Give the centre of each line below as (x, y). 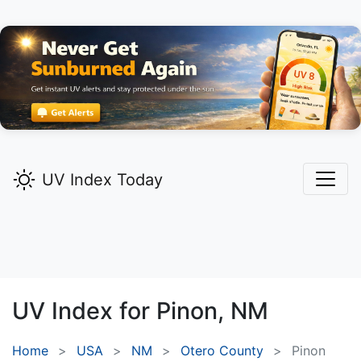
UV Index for (84, 311)
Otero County (222, 351)
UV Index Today (102, 180)
